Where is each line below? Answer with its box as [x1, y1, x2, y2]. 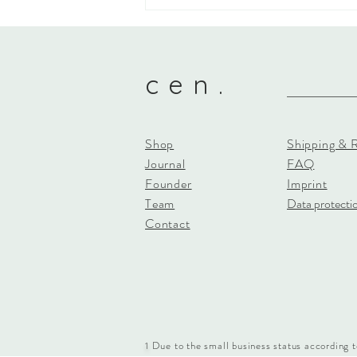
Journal [145, 155, 186, 174]
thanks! [165, 14, 209, 33]
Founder [145, 175, 192, 194]
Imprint [287, 175, 328, 194]
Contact [145, 214, 190, 233]
